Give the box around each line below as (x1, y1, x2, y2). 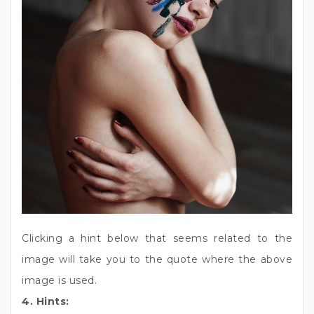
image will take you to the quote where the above (22, 253, 292, 266)
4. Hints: (22, 295, 69, 308)
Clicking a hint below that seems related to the (22, 232, 292, 245)
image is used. (22, 274, 97, 287)
